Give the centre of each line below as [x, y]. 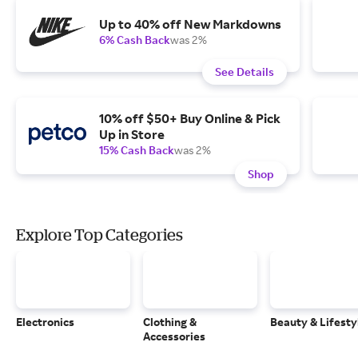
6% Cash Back [135, 40]
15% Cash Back [137, 150]
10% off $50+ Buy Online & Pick [190, 118]
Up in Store [132, 134]
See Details [245, 72]
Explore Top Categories [99, 235]
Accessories [174, 336]
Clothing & [170, 322]
